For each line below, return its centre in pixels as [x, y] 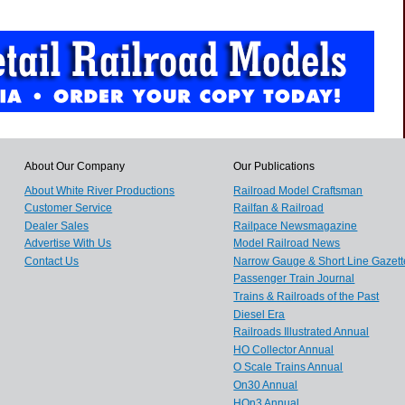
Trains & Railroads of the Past [306, 297]
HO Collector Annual [284, 349]
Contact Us [52, 261]
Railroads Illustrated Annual [301, 332]
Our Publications [274, 166]
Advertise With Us [68, 244]
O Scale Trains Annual [288, 367]
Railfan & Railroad [279, 208]
